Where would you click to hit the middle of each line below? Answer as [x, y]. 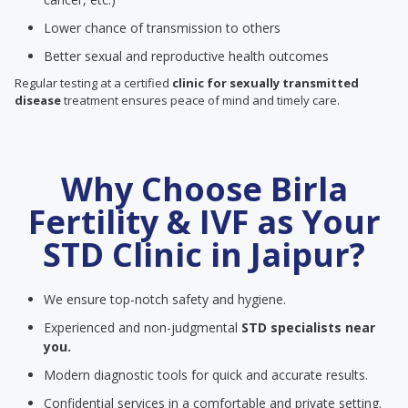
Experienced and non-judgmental [143, 327]
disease [38, 100]
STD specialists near [308, 327]
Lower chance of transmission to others [162, 28]
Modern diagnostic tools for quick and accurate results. [206, 375]
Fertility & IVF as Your [204, 222]
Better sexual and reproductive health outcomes [186, 56]
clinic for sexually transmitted [265, 83]
